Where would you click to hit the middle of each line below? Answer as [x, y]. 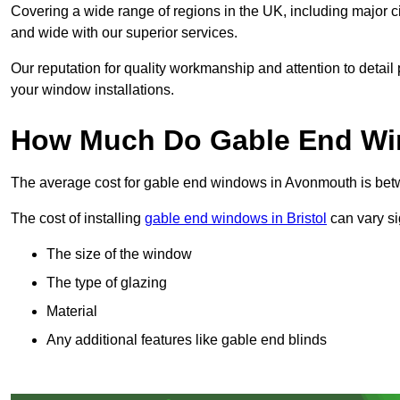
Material [72, 312]
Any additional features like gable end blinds [187, 340]
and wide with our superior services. [124, 33]
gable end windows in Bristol [236, 219]
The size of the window [119, 254]
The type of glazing [107, 283]
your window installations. [92, 90]
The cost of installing [78, 219]
